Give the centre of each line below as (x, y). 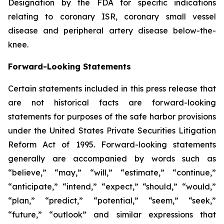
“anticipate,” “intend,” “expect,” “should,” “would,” (112, 186)
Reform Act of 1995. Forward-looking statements (112, 144)
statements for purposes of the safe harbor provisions (112, 116)
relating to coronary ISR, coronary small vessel (112, 16)
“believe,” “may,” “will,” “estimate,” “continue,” (112, 172)
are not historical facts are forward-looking (112, 102)
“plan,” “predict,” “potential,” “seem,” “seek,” (112, 200)
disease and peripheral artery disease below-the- (112, 30)
